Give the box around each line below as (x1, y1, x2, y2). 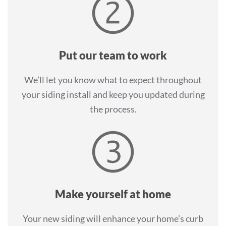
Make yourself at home (55, 187, 171, 201)
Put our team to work (59, 48, 167, 63)
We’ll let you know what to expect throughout (24, 74, 202, 86)
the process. (89, 103, 137, 115)
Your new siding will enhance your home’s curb (23, 213, 203, 224)
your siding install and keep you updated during (21, 89, 205, 100)
